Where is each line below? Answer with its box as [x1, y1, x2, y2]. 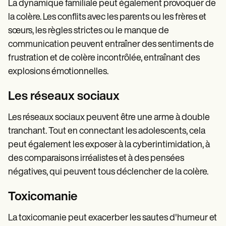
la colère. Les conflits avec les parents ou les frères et [8, 12, 206, 22]
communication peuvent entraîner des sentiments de [8, 39, 214, 49]
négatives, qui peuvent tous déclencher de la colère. [8, 167, 208, 177]
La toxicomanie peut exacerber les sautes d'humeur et [8, 213, 217, 223]
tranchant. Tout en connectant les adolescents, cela [8, 126, 205, 136]
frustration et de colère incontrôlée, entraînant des [8, 53, 200, 63]
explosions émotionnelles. [8, 67, 108, 77]
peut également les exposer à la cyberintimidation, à [8, 140, 210, 150]
